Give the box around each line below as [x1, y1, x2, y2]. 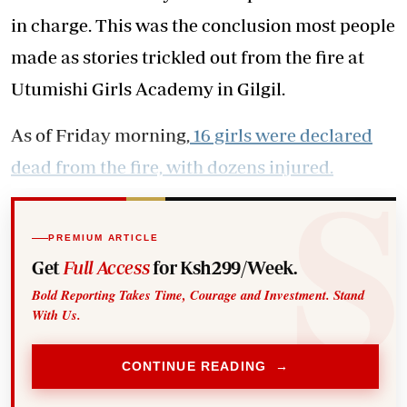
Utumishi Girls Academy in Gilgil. [11, 78, 285, 99]
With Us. [32, 304, 82, 324]
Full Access [63, 256, 150, 278]
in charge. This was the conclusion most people [11, 15, 395, 35]
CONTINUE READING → [121, 359, 290, 374]
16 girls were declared [190, 124, 372, 145]
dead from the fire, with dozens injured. [11, 156, 333, 177]
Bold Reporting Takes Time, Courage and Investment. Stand [32, 284, 365, 304]
